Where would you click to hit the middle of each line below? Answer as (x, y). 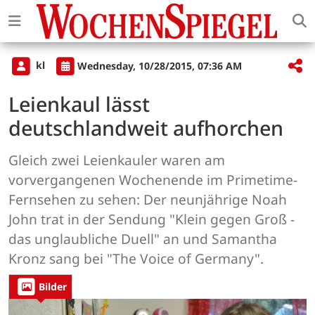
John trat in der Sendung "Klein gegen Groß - (152, 219)
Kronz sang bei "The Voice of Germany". (136, 259)
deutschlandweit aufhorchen (146, 128)
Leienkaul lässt (79, 104)
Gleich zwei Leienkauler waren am (117, 160)
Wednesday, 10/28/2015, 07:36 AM (160, 65)
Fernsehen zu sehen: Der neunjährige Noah (148, 200)
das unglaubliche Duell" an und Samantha (143, 239)
